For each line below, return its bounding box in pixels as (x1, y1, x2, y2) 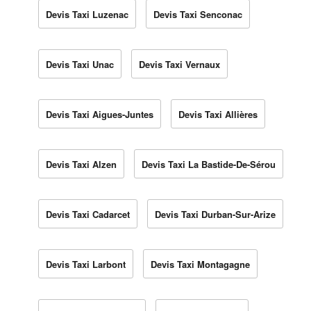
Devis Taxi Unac (46, 57, 114, 71)
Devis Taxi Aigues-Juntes (46, 107, 153, 121)
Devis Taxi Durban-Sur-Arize (155, 207, 276, 221)
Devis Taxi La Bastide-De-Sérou (142, 157, 276, 171)
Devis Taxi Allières (178, 107, 258, 121)
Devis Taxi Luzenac (46, 7, 128, 21)
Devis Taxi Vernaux (139, 57, 220, 71)
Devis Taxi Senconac (153, 7, 242, 21)
